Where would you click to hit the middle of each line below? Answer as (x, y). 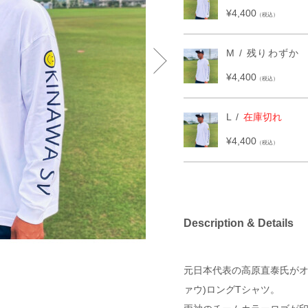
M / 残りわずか (263, 53)
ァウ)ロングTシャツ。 (231, 289)
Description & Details (238, 223)
